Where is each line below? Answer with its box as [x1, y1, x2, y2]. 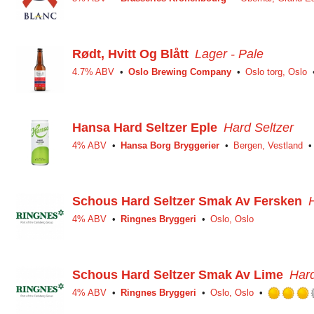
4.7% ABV [72, 67, 114, 77]
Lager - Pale [195, 47, 264, 61]
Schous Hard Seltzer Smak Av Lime [72, 268, 283, 282]
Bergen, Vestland [233, 140, 303, 151]
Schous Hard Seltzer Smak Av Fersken [72, 194, 302, 208]
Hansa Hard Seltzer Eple [72, 121, 217, 135]
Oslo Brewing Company [128, 67, 231, 77]
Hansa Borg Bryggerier [121, 140, 219, 151]
